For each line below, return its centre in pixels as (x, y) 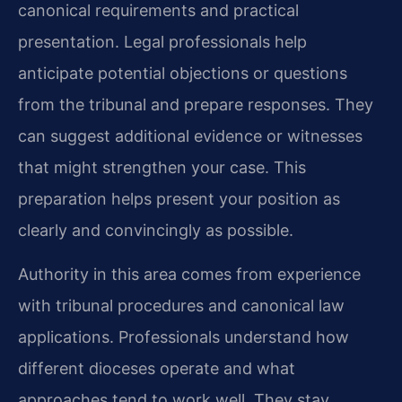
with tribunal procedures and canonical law (181, 306)
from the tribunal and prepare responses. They (196, 104)
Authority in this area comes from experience (189, 275)
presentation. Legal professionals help (162, 41)
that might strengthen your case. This (162, 167)
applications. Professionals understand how (184, 337)
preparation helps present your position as (179, 198)
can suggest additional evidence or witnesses (190, 135)
